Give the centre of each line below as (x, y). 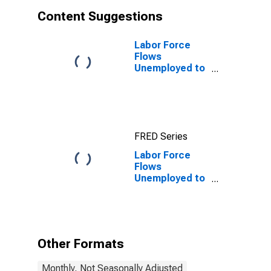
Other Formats (81, 244)
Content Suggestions (100, 16)
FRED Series (161, 136)
